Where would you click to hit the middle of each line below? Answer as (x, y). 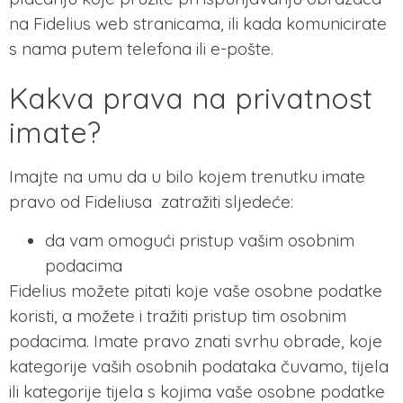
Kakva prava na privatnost (191, 99)
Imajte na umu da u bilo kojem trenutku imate (187, 177)
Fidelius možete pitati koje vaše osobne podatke (196, 290)
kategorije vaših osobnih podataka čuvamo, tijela (199, 366)
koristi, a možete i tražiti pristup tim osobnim (178, 315)
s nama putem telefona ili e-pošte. (141, 48)
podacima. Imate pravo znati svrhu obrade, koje (196, 340)
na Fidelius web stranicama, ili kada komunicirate (198, 23)
